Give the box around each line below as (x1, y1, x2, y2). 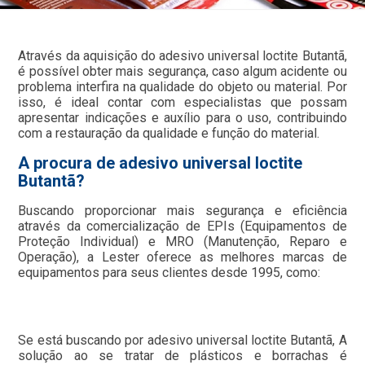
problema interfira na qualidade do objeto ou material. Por (18, 79, 347, 95)
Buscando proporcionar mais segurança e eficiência (18, 203, 347, 219)
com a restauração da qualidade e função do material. (18, 125, 320, 142)
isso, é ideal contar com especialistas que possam (18, 95, 347, 111)
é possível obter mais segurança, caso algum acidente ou (18, 64, 347, 80)
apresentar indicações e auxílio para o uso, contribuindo (18, 110, 347, 126)
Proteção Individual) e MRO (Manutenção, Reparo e (18, 234, 347, 250)
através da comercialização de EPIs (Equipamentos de (18, 218, 347, 235)
